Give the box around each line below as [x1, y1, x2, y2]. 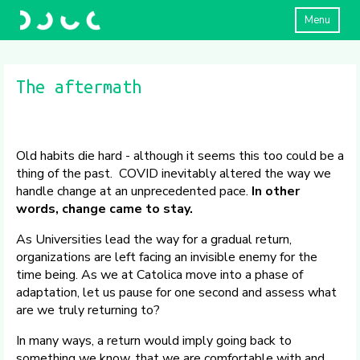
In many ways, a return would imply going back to [16, 332, 292, 350]
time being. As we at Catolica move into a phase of [16, 266, 303, 284]
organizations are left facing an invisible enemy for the [16, 248, 317, 266]
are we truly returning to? [16, 301, 160, 319]
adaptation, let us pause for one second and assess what [16, 284, 337, 301]
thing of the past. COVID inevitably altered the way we [16, 165, 331, 182]
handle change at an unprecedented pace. [16, 182, 252, 200]
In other [252, 182, 300, 200]
